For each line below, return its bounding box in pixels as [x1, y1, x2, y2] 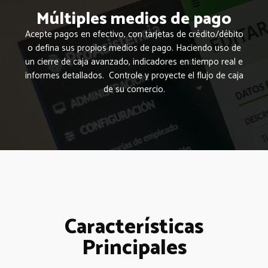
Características [65, 210, 203, 245]
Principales [81, 231, 187, 266]
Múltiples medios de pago [36, 5, 232, 33]
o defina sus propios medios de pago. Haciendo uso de [27, 41, 241, 56]
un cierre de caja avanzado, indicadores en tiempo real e [25, 54, 243, 69]
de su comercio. [103, 82, 165, 97]
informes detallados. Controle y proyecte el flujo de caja [25, 68, 243, 83]
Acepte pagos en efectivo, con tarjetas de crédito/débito [25, 27, 243, 42]
